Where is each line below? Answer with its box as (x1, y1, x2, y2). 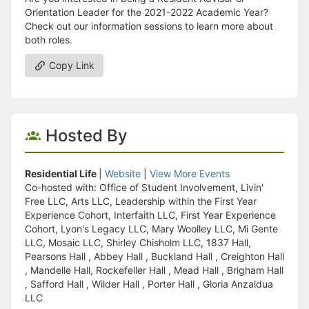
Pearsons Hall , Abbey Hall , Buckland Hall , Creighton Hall (25, 250, 284, 263)
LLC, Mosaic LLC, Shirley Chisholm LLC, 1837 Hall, (25, 237, 251, 249)
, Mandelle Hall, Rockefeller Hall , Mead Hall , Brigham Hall (25, 264, 283, 277)
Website (105, 168, 141, 180)
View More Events (150, 168, 230, 180)
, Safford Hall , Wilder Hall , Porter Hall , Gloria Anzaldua (25, 278, 273, 290)
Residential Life (25, 168, 99, 180)
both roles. (25, 34, 72, 46)
